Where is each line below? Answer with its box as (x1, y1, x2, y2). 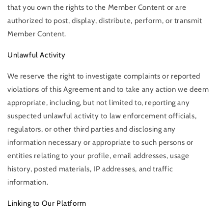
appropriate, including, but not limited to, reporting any (7, 98, 190, 108)
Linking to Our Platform (7, 199, 86, 208)
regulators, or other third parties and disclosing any (7, 125, 176, 134)
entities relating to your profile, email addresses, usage (7, 151, 190, 161)
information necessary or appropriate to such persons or (7, 138, 194, 147)
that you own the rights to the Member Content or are (7, 3, 187, 12)
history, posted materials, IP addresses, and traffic (7, 165, 173, 174)
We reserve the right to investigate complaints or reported (7, 72, 200, 81)
